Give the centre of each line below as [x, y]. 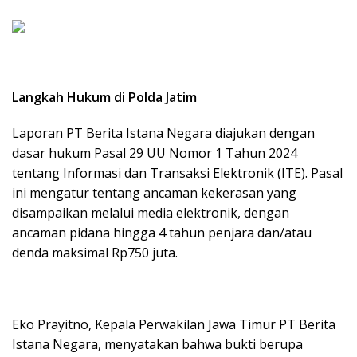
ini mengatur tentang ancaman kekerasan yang [154, 192]
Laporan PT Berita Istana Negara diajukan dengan [163, 133]
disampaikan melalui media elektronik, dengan [151, 212]
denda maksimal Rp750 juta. [95, 252]
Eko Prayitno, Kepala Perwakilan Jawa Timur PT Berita [174, 324]
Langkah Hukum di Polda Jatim [104, 97]
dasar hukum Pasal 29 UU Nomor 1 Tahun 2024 [155, 153]
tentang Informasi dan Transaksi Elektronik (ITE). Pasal [177, 173]
